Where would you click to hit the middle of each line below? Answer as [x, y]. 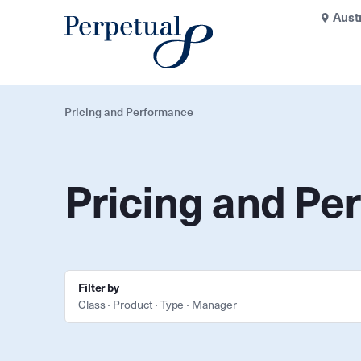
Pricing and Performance [129, 112]
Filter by [99, 288]
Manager [214, 305]
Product [133, 305]
